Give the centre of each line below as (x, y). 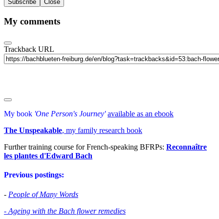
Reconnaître (186, 147)
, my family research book (102, 130)
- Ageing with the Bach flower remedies (65, 211)
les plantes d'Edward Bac (46, 155)
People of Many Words (43, 194)
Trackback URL (29, 49)
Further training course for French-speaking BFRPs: (85, 147)
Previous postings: (34, 175)
